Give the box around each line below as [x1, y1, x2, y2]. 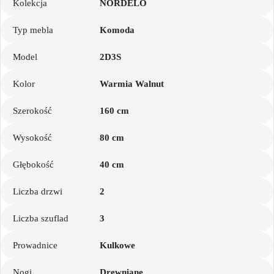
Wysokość [13, 133, 52, 143]
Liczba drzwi [13, 187, 62, 197]
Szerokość [13, 106, 52, 116]
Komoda [100, 25, 135, 35]
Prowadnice [13, 240, 57, 251]
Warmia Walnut [100, 79, 165, 89]
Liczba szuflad [13, 213, 68, 224]
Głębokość [13, 160, 54, 170]
